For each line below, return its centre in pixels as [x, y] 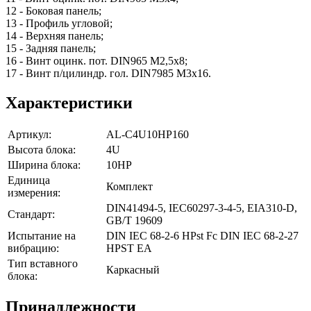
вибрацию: [33, 248]
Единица [29, 180]
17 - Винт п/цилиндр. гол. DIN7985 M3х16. [108, 73]
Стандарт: [31, 214]
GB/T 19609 [134, 220]
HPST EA [129, 248]
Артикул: [30, 134]
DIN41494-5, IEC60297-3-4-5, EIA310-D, [202, 208]
